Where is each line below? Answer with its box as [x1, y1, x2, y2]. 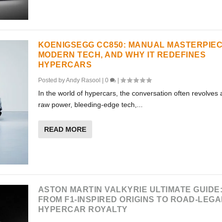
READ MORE [44, 125, 86, 134]
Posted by [38, 77, 66, 84]
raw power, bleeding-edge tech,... [38, 101, 143, 109]
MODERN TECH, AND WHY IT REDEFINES [38, 51, 206, 59]
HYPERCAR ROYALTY [38, 205, 128, 214]
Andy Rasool [65, 77, 101, 84]
